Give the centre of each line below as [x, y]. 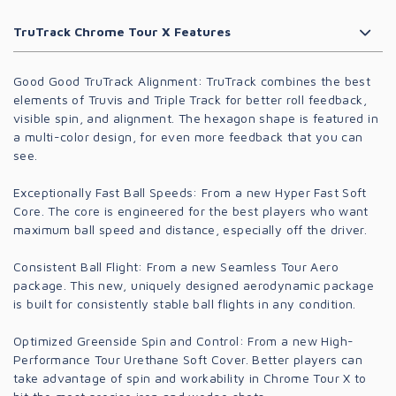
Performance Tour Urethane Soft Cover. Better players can [188, 359]
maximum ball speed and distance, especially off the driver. [190, 229]
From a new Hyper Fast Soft [282, 192]
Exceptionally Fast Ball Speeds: [106, 192]
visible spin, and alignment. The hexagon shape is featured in [196, 118]
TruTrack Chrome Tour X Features [122, 31]
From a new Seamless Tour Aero [240, 266]
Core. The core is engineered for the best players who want [191, 210]
